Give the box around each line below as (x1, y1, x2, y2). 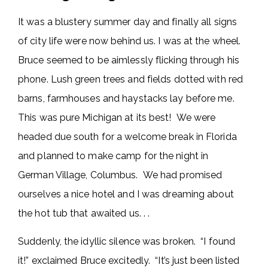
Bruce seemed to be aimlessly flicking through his (18, 54, 239, 66)
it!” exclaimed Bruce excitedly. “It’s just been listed (18, 255, 240, 266)
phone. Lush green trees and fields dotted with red (18, 74, 243, 85)
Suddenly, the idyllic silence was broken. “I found (18, 236, 236, 247)
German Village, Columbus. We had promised (18, 169, 223, 181)
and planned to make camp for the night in (18, 150, 209, 162)
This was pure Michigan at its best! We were (18, 112, 216, 123)
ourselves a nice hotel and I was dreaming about (18, 188, 234, 200)
